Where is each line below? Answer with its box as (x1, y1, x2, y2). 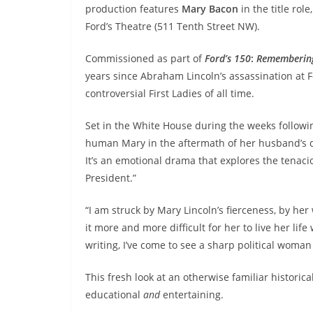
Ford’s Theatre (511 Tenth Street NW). (85, 20, 260, 33)
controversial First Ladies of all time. (85, 87, 254, 100)
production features (85, 2, 179, 15)
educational (85, 288, 143, 301)
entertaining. (163, 288, 224, 301)
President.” (85, 171, 136, 184)
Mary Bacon (179, 2, 238, 15)
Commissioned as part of (85, 52, 205, 65)
